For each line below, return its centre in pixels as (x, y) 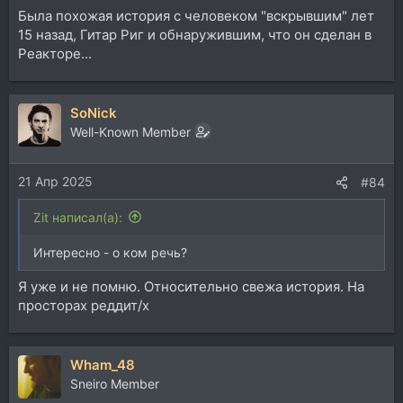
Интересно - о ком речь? (110, 252)
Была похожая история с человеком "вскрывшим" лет (196, 16)
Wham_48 (103, 365)
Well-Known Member (130, 132)
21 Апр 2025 (55, 181)
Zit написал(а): (78, 217)
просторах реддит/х (84, 305)
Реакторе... (55, 54)
